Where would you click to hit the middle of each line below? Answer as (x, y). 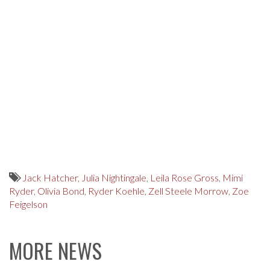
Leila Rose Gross (184, 177)
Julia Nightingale (114, 177)
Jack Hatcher (50, 177)
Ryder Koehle (116, 190)
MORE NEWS (55, 250)
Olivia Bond (61, 190)
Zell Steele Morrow (188, 190)
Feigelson (28, 204)
